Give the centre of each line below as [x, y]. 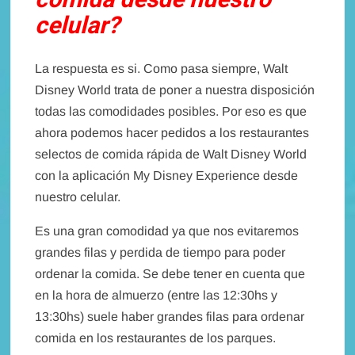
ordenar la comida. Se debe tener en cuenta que [170, 273]
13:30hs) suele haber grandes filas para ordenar [170, 316]
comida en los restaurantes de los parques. [156, 338]
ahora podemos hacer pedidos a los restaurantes [172, 132]
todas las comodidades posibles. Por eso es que [171, 111]
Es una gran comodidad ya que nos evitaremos [167, 231]
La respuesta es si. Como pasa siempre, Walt [162, 68]
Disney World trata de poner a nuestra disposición [175, 90]
